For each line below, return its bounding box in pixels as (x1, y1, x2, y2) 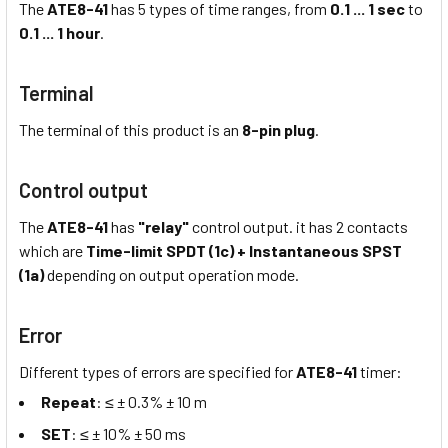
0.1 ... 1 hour (19, 22, 100, 42)
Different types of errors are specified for (19, 361, 296, 381)
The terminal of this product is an (19, 119, 242, 139)
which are (19, 240, 86, 260)
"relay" (138, 216, 189, 236)
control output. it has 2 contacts (189, 216, 408, 236)
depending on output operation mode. (44, 264, 299, 284)
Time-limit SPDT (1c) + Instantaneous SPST (86, 240, 402, 260)
